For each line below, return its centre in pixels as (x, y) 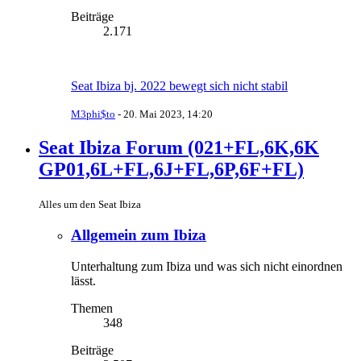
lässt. (83, 280)
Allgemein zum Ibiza (139, 234)
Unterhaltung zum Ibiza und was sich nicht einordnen (207, 266)
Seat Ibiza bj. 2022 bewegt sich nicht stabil (179, 86)
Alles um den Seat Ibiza (90, 205)
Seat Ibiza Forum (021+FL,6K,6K (179, 148)
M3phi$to (93, 114)
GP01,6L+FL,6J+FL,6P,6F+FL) (171, 170)
